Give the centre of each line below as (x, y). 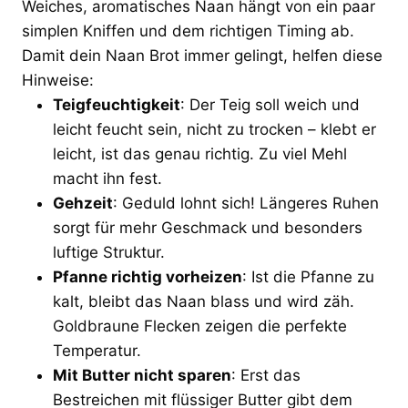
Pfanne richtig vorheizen (148, 276)
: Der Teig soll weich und (270, 104)
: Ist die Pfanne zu (308, 276)
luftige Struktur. (109, 252)
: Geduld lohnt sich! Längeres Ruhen (246, 203)
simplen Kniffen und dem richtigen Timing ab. (188, 31)
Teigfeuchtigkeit (117, 104)
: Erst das (266, 375)
